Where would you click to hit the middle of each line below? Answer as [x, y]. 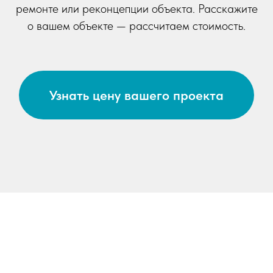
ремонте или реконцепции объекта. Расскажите [136, 9]
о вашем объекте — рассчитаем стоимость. [136, 26]
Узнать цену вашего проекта [136, 95]
